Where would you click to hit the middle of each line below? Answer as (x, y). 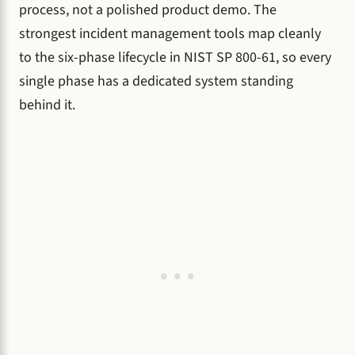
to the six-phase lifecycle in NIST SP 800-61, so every (175, 57)
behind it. (47, 105)
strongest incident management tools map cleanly (170, 33)
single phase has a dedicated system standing (156, 81)
